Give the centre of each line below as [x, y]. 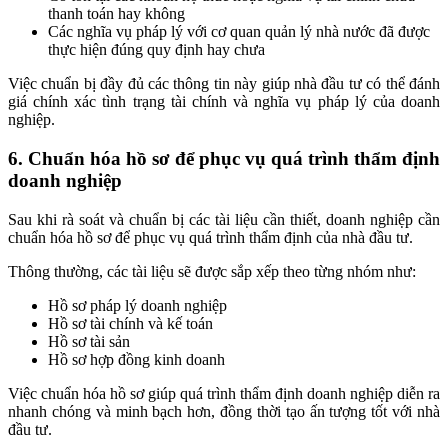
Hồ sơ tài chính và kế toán [130, 323]
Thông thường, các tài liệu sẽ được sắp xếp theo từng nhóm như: [212, 271]
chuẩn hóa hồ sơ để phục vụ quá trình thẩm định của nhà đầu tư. [210, 237]
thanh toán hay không [116, 14]
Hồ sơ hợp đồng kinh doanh [136, 359]
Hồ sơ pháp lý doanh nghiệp [137, 305]
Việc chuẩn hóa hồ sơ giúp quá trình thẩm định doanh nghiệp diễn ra [224, 393]
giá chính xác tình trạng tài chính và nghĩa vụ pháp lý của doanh [224, 102]
